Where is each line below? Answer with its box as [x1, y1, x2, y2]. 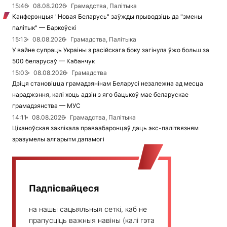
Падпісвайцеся [29, 183, 99, 194]
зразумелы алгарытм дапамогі [12, 135, 104, 143]
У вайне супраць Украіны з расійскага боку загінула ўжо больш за [12, 46, 209, 54]
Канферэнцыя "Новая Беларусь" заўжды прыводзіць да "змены [12, 13, 202, 21]
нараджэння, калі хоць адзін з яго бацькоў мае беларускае [12, 91, 188, 99]
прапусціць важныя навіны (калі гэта [29, 216, 155, 225]
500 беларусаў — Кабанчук [12, 57, 95, 65]
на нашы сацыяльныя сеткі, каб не [29, 205, 147, 214]
